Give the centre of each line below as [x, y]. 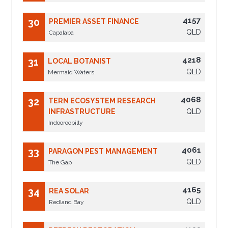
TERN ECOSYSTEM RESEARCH [102, 101]
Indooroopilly [66, 123]
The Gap [60, 163]
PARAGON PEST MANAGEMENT [103, 151]
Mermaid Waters [71, 73]
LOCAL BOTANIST [80, 61]
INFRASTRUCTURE [82, 112]
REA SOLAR [69, 191]
